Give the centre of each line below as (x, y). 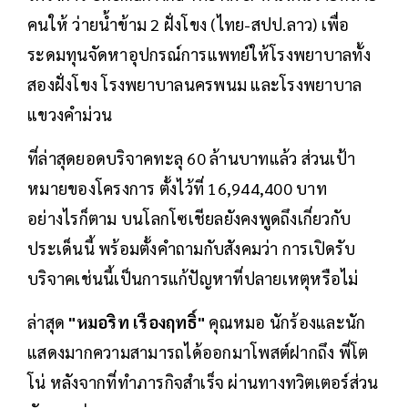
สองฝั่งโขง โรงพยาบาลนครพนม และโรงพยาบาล (195, 85)
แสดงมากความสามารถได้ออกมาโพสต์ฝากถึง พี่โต (198, 352)
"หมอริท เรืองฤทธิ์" (137, 322)
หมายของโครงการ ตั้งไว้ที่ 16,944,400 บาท (177, 189)
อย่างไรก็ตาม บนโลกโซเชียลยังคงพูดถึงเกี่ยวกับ (189, 219)
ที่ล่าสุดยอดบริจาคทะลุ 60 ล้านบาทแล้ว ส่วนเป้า (191, 158)
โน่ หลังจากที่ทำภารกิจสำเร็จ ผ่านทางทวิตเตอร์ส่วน (203, 382)
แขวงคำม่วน (70, 115)
